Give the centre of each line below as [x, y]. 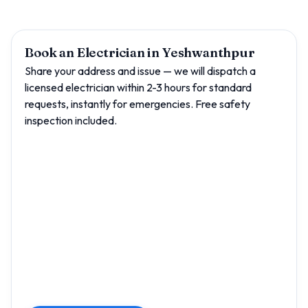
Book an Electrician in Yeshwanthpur [140, 53]
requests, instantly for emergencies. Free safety [138, 104]
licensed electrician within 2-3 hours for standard [139, 88]
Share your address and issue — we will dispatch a [141, 71]
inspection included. [71, 121]
